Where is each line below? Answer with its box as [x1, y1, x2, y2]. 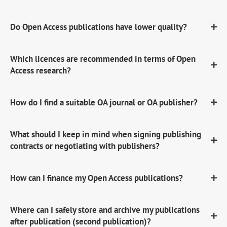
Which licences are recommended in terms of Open [10, 53, 196, 64]
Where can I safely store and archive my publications [10, 204, 200, 215]
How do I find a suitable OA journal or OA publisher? [10, 96, 198, 108]
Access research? [10, 64, 71, 76]
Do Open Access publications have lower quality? [10, 21, 187, 32]
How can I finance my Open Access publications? [10, 172, 183, 183]
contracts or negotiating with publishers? [10, 140, 160, 152]
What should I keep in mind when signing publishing [10, 128, 201, 140]
